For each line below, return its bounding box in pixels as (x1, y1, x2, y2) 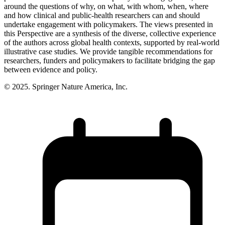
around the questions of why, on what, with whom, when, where (4, 2, 208, 11)
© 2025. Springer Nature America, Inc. (4, 82, 128, 91)
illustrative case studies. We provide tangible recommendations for (4, 47, 212, 56)
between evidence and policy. (4, 65, 97, 74)
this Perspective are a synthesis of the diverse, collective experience (4, 29, 216, 38)
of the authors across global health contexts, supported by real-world (4, 38, 219, 47)
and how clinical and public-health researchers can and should (4, 11, 200, 20)
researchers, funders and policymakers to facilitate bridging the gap (4, 56, 215, 65)
